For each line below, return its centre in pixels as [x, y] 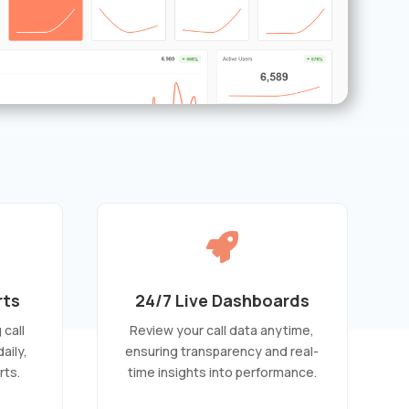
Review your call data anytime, [222, 330]
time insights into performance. [222, 372]
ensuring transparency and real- [222, 351]
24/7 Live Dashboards [222, 300]
